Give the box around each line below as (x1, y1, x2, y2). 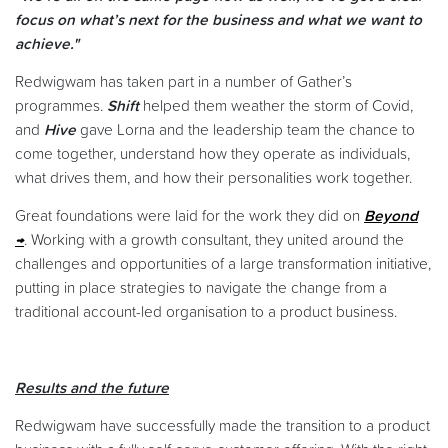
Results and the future (15, 380, 169, 396)
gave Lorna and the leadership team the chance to (76, 122, 415, 138)
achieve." (15, 36, 79, 52)
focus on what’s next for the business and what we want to (15, 12, 422, 28)
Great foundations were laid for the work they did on (15, 208, 364, 224)
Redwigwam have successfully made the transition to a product (15, 418, 430, 434)
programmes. (15, 98, 107, 114)
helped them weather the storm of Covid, (139, 98, 413, 114)
